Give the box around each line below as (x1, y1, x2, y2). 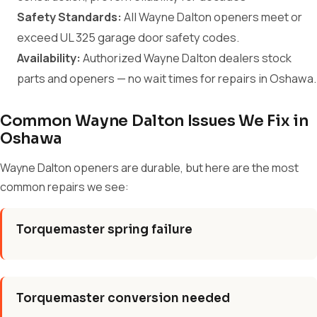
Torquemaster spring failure (16, 222, 192, 237)
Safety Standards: (17, 9, 122, 25)
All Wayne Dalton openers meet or (122, 9, 302, 25)
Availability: (17, 50, 81, 66)
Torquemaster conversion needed (16, 291, 230, 306)
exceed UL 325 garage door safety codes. (17, 30, 239, 45)
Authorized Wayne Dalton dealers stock (81, 50, 292, 66)
